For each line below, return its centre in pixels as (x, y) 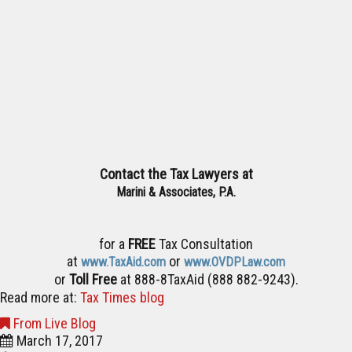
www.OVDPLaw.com (235, 262)
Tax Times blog (122, 298)
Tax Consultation (206, 244)
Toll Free (93, 280)
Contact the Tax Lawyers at (176, 174)
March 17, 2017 (60, 341)
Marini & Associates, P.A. (176, 192)
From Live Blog (55, 324)
